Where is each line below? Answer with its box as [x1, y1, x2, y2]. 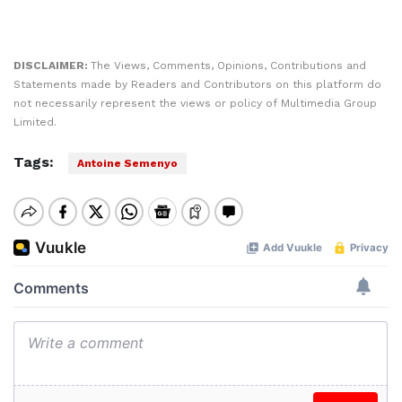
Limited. [13, 116, 57, 128]
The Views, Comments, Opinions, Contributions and [91, 59, 366, 72]
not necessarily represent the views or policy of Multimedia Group [13, 97, 377, 109]
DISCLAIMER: [13, 59, 91, 72]
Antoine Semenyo [77, 157, 178, 170]
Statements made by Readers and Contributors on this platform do [13, 78, 381, 91]
